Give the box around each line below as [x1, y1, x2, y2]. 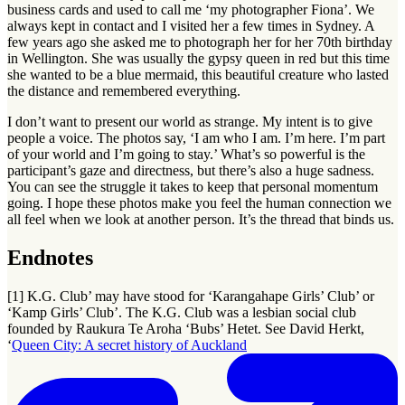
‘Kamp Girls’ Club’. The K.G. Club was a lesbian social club [7, 304, 356, 320]
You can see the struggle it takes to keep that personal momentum [7, 179, 378, 195]
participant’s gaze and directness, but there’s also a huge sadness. [7, 163, 374, 179]
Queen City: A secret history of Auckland [12, 336, 247, 353]
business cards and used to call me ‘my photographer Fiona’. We [7, 2, 374, 18]
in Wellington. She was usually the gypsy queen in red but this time [7, 51, 390, 67]
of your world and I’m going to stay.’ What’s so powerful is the [7, 146, 365, 163]
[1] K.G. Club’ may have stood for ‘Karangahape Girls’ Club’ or [7, 287, 374, 304]
